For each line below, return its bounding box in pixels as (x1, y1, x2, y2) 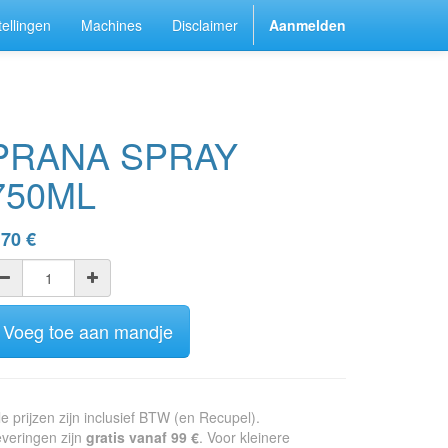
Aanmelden (269, 15, 346, 35)
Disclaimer (172, 15, 238, 35)
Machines (81, 15, 142, 35)
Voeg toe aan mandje (3, 318, 173, 344)
